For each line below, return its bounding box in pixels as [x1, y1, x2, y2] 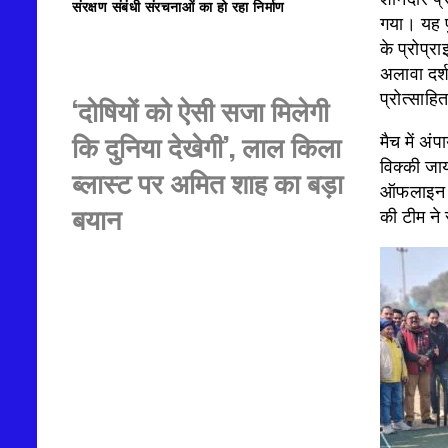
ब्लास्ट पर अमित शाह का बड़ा [72, 161, 343, 202]
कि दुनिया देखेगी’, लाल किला [72, 125, 341, 166]
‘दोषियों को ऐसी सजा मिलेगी [72, 89, 329, 130]
